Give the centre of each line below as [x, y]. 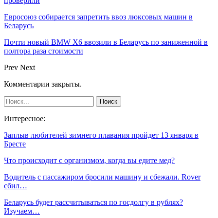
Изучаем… [22, 211]
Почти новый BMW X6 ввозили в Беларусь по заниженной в [106, 42]
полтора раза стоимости [44, 51]
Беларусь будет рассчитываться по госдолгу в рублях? [93, 202]
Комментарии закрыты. [43, 84]
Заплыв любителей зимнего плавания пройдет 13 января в [101, 135]
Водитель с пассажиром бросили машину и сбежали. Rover [102, 177]
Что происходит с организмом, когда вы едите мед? [89, 160]
